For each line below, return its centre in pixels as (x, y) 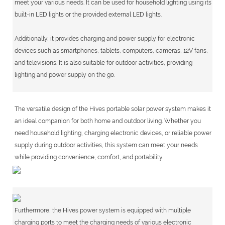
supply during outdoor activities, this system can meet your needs (106, 145)
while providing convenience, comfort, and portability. (89, 157)
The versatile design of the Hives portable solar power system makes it (113, 109)
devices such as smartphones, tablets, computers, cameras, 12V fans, (111, 50)
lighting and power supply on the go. (65, 75)
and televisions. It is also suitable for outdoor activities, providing (103, 63)
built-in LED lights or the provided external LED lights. (88, 14)
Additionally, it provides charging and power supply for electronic (104, 38)
